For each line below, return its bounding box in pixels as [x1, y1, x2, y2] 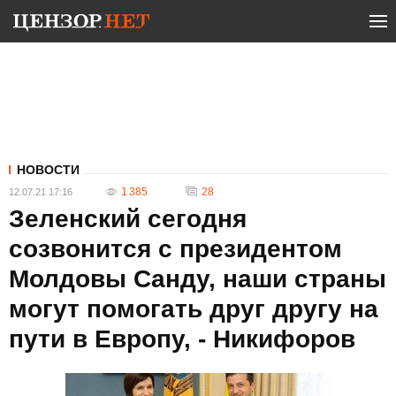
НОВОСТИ [17, 163, 80, 177]
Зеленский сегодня [9, 205, 247, 232]
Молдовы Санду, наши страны [9, 265, 386, 293]
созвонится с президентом [9, 235, 342, 263]
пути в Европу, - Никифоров [9, 325, 355, 353]
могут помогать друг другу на [9, 295, 378, 323]
